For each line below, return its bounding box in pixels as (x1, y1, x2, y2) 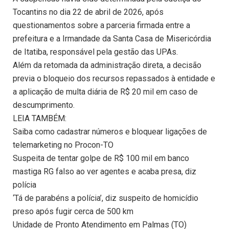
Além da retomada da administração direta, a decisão (13, 60, 201, 71)
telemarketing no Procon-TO (13, 140, 113, 150)
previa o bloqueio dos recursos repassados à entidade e (13, 74, 215, 84)
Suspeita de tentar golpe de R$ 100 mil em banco (13, 153, 189, 164)
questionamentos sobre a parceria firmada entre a (13, 20, 190, 31)
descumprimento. (13, 100, 75, 110)
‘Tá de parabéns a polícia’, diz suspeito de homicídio (13, 193, 198, 203)
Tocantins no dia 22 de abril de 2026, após (13, 7, 164, 17)
